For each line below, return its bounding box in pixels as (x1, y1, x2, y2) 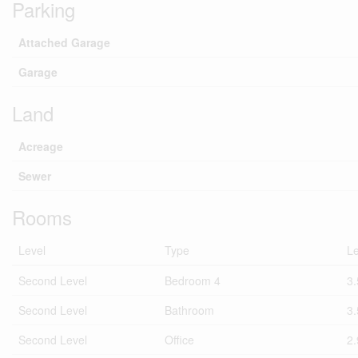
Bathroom (165, 302, 214, 318)
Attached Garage (18, 34, 110, 50)
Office (165, 332, 194, 348)
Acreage (18, 138, 63, 154)
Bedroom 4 (165, 272, 221, 288)
